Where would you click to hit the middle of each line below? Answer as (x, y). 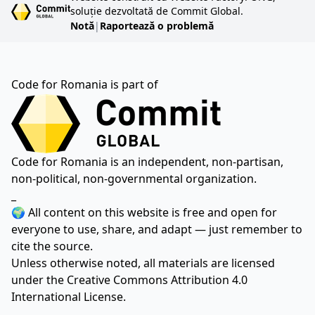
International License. (69, 297)
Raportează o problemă (157, 26)
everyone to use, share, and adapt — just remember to (157, 229)
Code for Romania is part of (85, 84)
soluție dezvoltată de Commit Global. (157, 11)
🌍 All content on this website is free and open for (144, 212)
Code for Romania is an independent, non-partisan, (147, 162)
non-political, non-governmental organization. (134, 179)
